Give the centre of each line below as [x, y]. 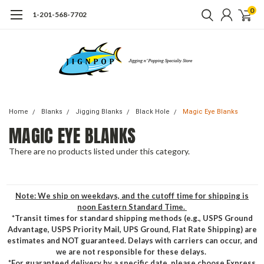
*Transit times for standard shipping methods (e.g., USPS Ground [132, 218]
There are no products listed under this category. [99, 151]
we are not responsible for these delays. [132, 252]
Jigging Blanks [99, 112]
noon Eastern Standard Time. [132, 207]
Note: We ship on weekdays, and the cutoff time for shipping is [132, 196]
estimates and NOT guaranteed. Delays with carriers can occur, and [132, 240]
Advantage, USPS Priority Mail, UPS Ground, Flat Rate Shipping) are [132, 229]
